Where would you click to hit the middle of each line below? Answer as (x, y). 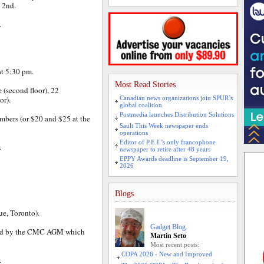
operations (134, 133)
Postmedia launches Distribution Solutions (177, 114)
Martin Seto (168, 236)
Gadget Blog (168, 227)
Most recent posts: (175, 245)
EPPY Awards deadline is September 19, (174, 159)
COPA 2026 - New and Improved (167, 254)
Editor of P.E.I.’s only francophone (168, 142)
